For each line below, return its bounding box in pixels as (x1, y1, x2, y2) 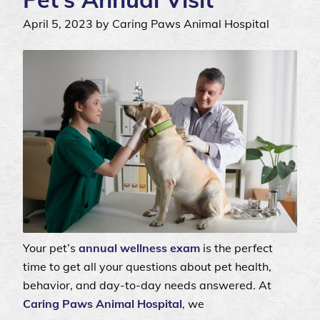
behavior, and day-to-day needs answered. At (23, 278, 271, 293)
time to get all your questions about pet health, (23, 259, 271, 274)
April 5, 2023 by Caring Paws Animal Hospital (23, 16, 269, 31)
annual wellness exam (79, 241, 200, 256)
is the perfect (200, 241, 273, 256)
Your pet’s (23, 241, 79, 256)
